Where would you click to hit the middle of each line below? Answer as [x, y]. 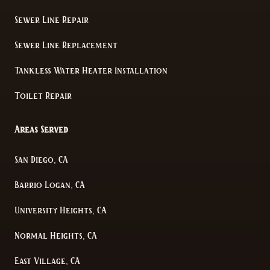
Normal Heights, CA [56, 236]
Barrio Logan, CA [50, 185]
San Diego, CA [41, 160]
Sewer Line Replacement [66, 45]
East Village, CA [47, 261]
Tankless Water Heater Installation [91, 71]
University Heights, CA [61, 210]
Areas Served [41, 130]
